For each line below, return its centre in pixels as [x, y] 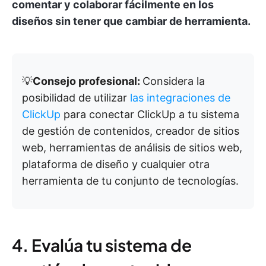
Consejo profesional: [88, 81]
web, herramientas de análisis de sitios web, [132, 148]
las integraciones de [180, 98]
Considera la [174, 81]
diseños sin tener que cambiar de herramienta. [131, 21]
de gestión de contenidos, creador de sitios [131, 131]
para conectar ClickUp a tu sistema [150, 115]
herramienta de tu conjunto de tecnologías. [130, 181]
